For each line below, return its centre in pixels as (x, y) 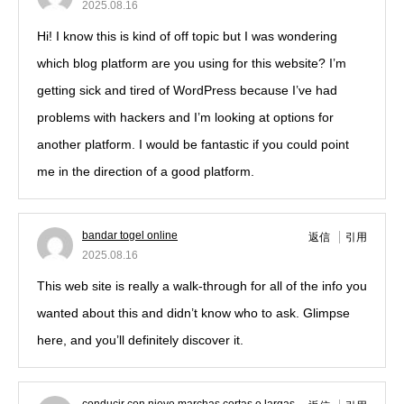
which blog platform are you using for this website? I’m (192, 63)
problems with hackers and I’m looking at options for (185, 117)
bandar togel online (130, 235)
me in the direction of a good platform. (146, 171)
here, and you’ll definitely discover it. (140, 340)
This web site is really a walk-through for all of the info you (202, 286)
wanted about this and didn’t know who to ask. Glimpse (193, 313)
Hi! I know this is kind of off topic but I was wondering (187, 36)
